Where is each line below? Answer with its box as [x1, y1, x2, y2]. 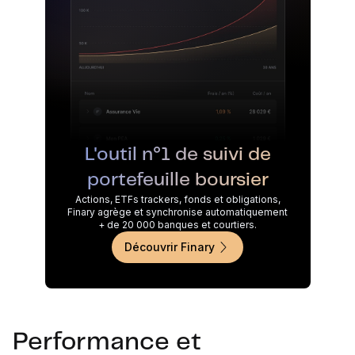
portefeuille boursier [86, 171, 269, 190]
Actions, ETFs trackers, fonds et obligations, [74, 193, 281, 206]
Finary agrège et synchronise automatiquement [67, 206, 288, 219]
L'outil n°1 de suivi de [84, 146, 271, 165]
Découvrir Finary [124, 240, 215, 254]
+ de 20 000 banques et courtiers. [98, 219, 257, 231]
